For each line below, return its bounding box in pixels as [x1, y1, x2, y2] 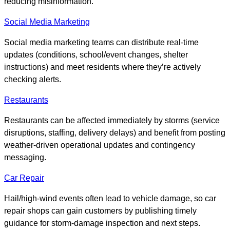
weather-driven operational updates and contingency [4, 141, 195, 150]
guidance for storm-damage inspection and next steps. [4, 219, 200, 228]
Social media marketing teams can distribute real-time [4, 38, 199, 47]
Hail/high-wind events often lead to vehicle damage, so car [4, 194, 216, 203]
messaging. [4, 153, 46, 162]
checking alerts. [4, 75, 61, 84]
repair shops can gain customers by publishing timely [4, 206, 197, 216]
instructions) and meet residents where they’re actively [4, 63, 201, 72]
